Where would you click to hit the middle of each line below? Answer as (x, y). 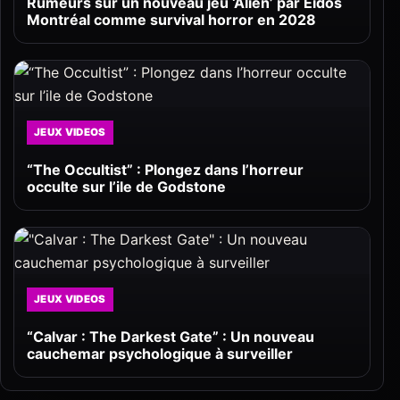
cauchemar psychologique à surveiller (160, 354)
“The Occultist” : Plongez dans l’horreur (165, 170)
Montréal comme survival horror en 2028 (171, 20)
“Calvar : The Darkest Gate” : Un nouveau (171, 337)
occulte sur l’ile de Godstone (126, 187)
